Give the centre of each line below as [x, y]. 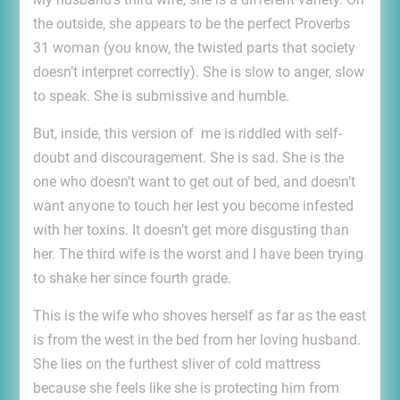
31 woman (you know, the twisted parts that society [194, 48]
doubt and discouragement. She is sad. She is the [188, 158]
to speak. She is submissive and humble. [161, 96]
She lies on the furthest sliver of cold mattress [176, 364]
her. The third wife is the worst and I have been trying [198, 254]
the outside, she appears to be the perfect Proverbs [191, 24]
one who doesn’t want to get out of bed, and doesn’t [194, 182]
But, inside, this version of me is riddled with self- [187, 134]
